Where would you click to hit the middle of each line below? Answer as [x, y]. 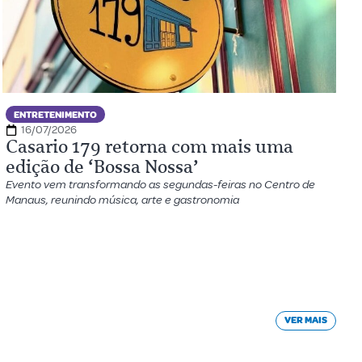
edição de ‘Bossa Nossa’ [102, 167]
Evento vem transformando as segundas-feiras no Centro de [160, 185]
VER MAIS [306, 320]
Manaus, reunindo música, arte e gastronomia [122, 200]
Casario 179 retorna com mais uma [149, 147]
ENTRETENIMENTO [55, 115]
